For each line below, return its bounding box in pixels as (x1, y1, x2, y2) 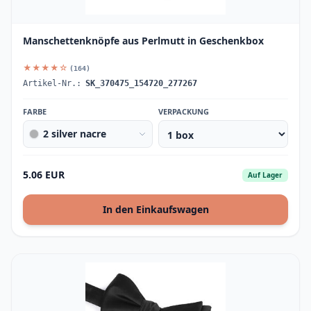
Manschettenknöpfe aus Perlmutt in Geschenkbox (23, 34, 264, 47)
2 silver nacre (43, 127, 106, 140)
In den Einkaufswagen (102, 203, 209, 216)
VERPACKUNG (158, 106, 209, 117)
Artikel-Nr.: (23, 78, 81, 88)
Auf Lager (248, 169, 283, 180)
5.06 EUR (23, 168, 65, 181)
